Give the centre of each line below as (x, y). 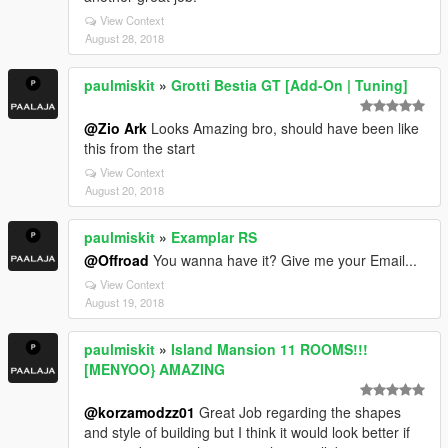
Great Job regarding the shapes (298, 412)
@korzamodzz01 (139, 412)
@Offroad (116, 260)
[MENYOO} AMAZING (154, 369)
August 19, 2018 (124, 302)
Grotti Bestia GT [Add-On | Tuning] (289, 85)
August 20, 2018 (124, 190)
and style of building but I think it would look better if (247, 432)
